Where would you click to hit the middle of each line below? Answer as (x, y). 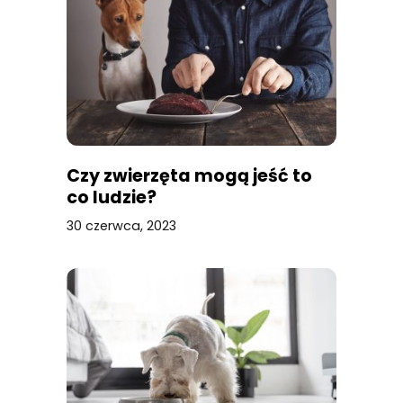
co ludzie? (112, 197)
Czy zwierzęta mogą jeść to (189, 175)
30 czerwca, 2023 (121, 225)
